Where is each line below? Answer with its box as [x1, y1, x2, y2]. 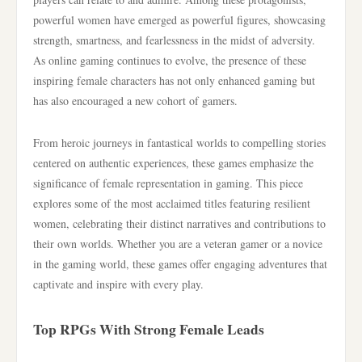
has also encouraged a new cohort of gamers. [33, 93, 238, 108]
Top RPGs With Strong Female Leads [33, 318, 264, 339]
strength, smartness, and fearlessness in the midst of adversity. [33, 32, 315, 48]
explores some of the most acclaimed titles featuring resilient [33, 196, 310, 211]
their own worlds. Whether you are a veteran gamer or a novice [33, 236, 322, 251]
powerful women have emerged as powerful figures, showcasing [33, 12, 326, 27]
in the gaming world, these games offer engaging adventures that [33, 256, 327, 271]
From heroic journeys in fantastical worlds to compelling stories [33, 135, 326, 150]
